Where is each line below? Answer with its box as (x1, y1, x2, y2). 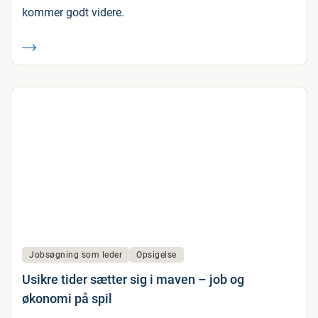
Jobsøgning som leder (29, 250, 122, 260)
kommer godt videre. (22, 6, 124, 19)
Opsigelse (136, 250, 177, 260)
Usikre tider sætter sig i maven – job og (22, 272, 244, 287)
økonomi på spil (22, 291, 112, 306)
